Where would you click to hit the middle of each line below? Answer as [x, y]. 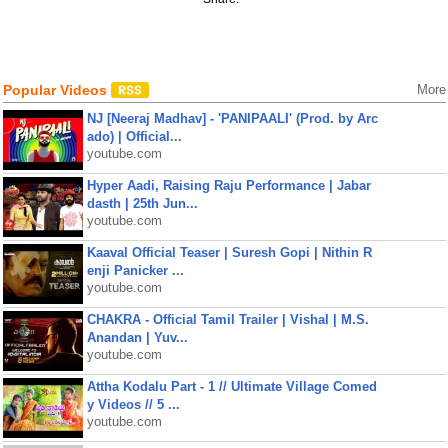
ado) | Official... [134, 136]
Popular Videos [56, 90]
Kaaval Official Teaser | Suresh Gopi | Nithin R [229, 252]
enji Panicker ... [135, 270]
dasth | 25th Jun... [142, 203]
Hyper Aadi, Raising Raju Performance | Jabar [228, 185]
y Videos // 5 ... [133, 404]
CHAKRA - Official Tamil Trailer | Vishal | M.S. [227, 319]
